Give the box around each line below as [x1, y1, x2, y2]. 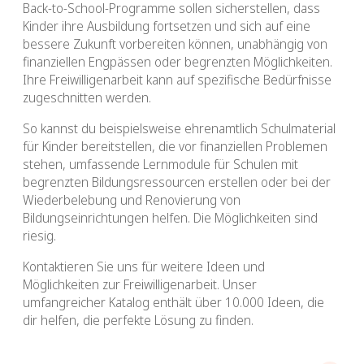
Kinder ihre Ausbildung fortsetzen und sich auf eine [23, 17, 310, 36]
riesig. [23, 227, 56, 245]
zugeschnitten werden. [23, 89, 151, 107]
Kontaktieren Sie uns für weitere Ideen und [23, 258, 265, 276]
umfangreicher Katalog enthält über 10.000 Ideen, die [23, 293, 324, 312]
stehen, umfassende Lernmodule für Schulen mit [23, 155, 298, 174]
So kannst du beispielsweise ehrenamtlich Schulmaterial [23, 119, 336, 138]
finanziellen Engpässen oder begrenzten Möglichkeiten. [23, 53, 332, 71]
